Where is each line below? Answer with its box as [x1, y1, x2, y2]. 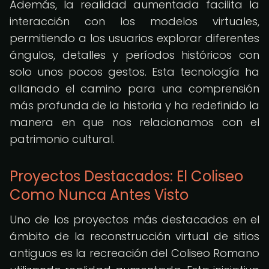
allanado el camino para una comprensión [10, 81, 259, 96]
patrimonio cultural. [10, 131, 115, 147]
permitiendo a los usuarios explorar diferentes [10, 31, 259, 46]
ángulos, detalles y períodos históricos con [10, 47, 259, 62]
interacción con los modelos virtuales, [10, 14, 259, 29]
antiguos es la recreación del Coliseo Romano [10, 246, 259, 261]
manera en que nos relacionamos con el [10, 115, 259, 130]
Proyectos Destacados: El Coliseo [10, 166, 243, 186]
